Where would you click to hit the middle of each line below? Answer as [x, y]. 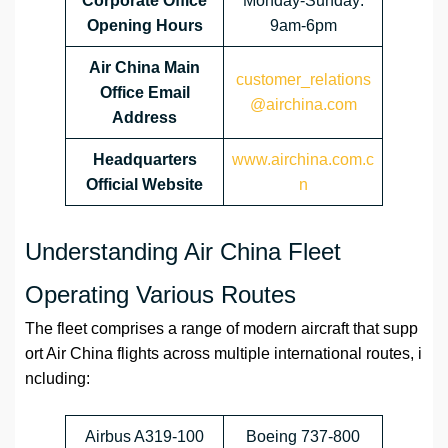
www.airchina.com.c [303, 160]
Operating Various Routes [160, 295]
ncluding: [57, 379]
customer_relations [303, 80]
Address [144, 118]
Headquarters [144, 160]
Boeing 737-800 [303, 437]
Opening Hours [144, 26]
